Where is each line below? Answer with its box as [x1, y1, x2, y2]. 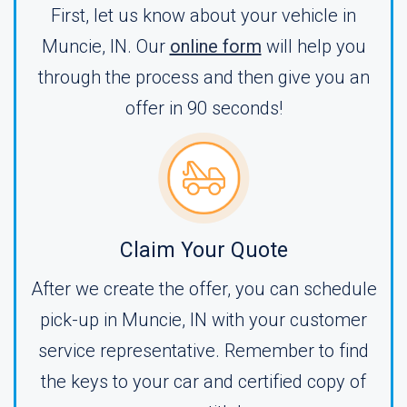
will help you [261, 35, 366, 57]
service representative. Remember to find [38, 340, 369, 362]
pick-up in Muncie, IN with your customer [40, 309, 367, 331]
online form [169, 35, 262, 57]
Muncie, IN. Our [41, 35, 170, 57]
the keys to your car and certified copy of [41, 371, 366, 392]
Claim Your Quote [119, 238, 288, 263]
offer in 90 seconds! [124, 97, 283, 119]
